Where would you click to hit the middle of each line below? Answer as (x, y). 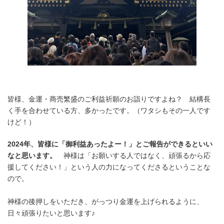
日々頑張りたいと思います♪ (51, 213)
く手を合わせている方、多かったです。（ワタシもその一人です (109, 111)
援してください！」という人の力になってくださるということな (109, 167)
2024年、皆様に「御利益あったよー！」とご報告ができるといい (110, 144)
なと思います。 (32, 156)
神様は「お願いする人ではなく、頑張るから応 (133, 156)
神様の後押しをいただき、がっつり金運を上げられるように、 (105, 202)
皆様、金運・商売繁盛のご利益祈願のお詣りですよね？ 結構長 (109, 99)
